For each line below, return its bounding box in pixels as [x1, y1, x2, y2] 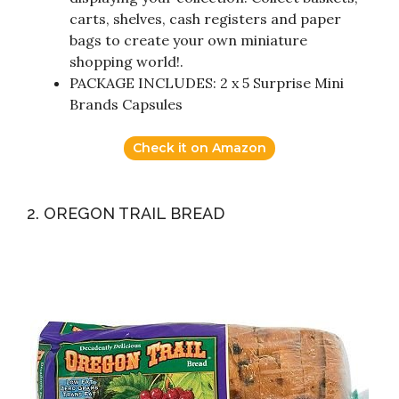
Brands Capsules [69, 95, 183, 114]
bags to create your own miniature [69, 31, 307, 50]
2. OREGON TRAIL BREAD [27, 204, 224, 224]
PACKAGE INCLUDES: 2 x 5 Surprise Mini [69, 74, 344, 93]
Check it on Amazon [133, 140, 266, 157]
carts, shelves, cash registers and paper [69, 10, 341, 28]
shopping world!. [69, 53, 183, 71]
